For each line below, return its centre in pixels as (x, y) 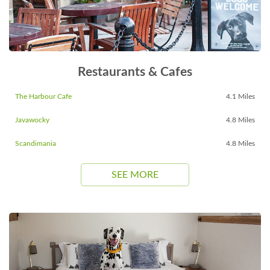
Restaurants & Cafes (135, 72)
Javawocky (32, 120)
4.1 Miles (240, 97)
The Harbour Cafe (43, 97)
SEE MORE (135, 175)
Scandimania (36, 144)
